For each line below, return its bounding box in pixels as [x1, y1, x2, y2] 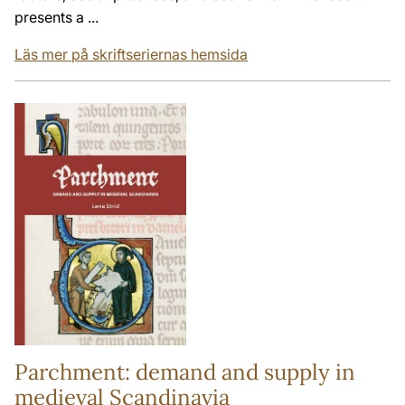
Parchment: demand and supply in [14, 357, 355, 386]
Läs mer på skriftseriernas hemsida [14, 44, 248, 63]
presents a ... [14, 7, 99, 26]
